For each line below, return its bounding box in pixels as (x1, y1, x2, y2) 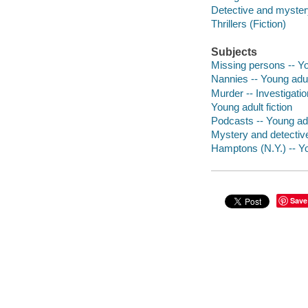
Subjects (210, 45, 257, 58)
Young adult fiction (210, 100, 292, 113)
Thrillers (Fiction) (210, 17, 286, 30)
